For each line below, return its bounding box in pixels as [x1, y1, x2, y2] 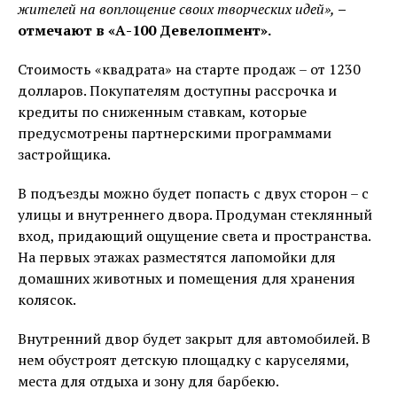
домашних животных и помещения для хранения [18, 269, 355, 288]
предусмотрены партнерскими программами [18, 123, 331, 143]
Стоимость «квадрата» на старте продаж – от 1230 [18, 59, 361, 79]
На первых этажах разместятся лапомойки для [18, 247, 336, 267]
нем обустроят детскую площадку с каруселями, [18, 350, 349, 370]
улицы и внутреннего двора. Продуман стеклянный [18, 205, 372, 224]
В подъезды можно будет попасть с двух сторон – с [18, 183, 369, 203]
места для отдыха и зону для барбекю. [18, 371, 278, 391]
